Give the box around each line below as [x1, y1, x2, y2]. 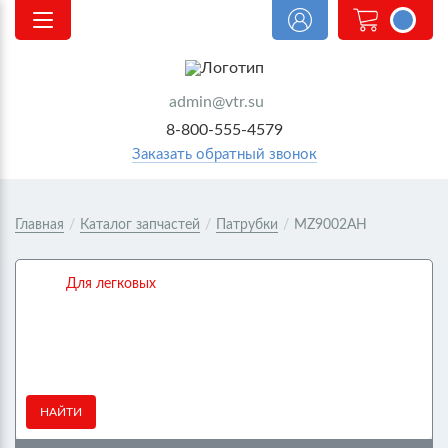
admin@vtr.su [169, 94, 264, 110]
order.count [372, 14, 434, 26]
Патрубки [216, 218, 278, 232]
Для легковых [66, 276, 156, 291]
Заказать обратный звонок [131, 147, 317, 162]
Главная [15, 218, 64, 232]
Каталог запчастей [80, 218, 200, 232]
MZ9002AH [294, 218, 367, 232]
